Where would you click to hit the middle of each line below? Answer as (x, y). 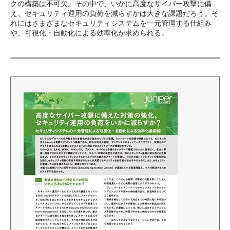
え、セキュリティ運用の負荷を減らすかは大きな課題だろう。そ (114, 13)
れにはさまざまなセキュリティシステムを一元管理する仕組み (111, 23)
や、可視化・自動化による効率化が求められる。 (89, 33)
